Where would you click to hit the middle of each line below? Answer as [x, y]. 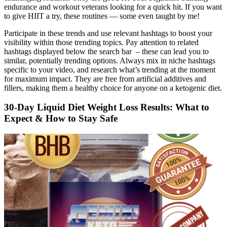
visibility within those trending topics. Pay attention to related [101, 42]
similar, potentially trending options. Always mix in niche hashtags [110, 60]
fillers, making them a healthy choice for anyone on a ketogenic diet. [113, 88]
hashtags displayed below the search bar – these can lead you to [106, 51]
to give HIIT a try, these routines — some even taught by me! [102, 16]
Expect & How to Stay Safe [61, 119]
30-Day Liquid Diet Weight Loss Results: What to [107, 107]
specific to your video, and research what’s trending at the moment [110, 69]
